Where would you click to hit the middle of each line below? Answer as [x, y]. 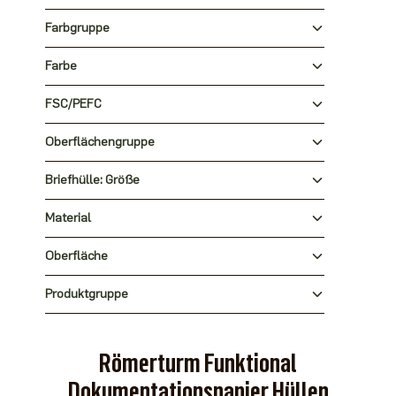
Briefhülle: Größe [92, 180]
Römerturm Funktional [198, 363]
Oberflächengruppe [99, 142]
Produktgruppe [86, 294]
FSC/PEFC [73, 104]
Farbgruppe [77, 28]
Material [68, 218]
